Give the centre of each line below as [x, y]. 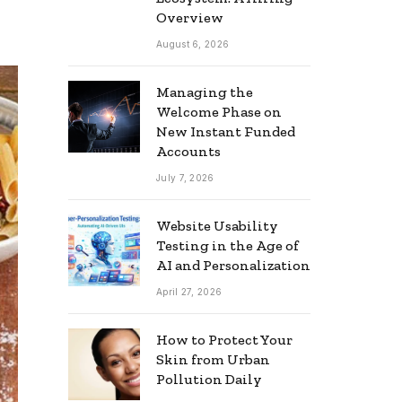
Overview [190, 17]
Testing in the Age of [227, 245]
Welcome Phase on [219, 112]
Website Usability [217, 226]
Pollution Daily [209, 379]
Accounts [188, 151]
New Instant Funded [226, 131]
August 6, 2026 [193, 44]
